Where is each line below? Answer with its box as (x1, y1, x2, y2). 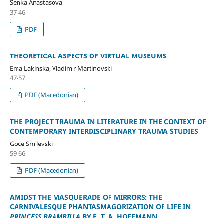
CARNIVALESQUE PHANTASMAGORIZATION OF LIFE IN (9, 201, 191, 211)
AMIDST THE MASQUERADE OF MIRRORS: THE (9, 192, 162, 201)
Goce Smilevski (9, 139, 53, 148)
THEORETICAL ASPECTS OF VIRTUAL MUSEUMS (9, 51, 166, 60)
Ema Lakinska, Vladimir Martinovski (9, 63, 112, 73)
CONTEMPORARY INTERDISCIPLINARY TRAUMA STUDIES (9, 126, 198, 136)
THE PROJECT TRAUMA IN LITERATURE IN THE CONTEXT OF (9, 116, 206, 126)
